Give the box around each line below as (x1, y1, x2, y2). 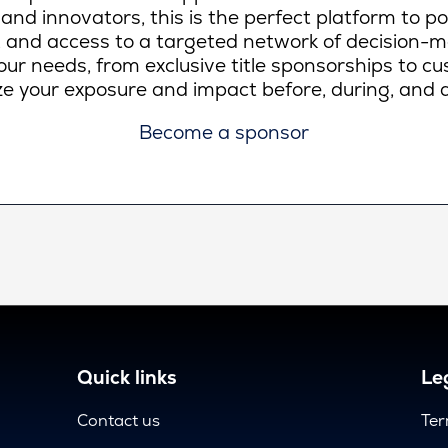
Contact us (77, 410, 161, 431)
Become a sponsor (138, 120, 309, 145)
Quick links (77, 365, 178, 390)
